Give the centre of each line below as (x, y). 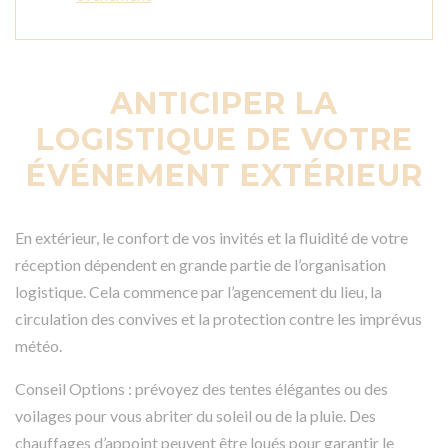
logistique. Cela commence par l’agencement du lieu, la (198, 292)
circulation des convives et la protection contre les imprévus (218, 319)
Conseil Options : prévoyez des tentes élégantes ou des (201, 389)
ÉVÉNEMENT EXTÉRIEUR (224, 176)
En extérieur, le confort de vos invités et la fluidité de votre (211, 238)
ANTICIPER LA (224, 104)
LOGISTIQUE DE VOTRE (224, 140)
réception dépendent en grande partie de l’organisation (200, 265)
